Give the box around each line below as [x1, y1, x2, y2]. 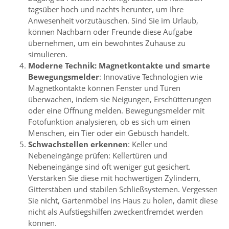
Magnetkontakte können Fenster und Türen [28, 83, 180, 94]
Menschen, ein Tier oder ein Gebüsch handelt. [28, 128, 189, 139]
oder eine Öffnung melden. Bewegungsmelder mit [28, 105, 204, 116]
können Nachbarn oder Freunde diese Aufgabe [28, 27, 192, 37]
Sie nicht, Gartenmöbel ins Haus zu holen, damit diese [28, 195, 218, 206]
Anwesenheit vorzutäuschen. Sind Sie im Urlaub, [28, 15, 198, 26]
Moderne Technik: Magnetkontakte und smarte [28, 60, 210, 71]
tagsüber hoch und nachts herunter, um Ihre [28, 4, 184, 15]
